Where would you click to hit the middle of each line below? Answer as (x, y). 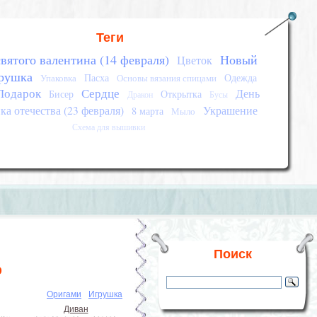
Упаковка (59, 78)
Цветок (194, 60)
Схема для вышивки (109, 127)
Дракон (140, 94)
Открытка (181, 94)
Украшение (230, 110)
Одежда (241, 77)
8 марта (147, 111)
